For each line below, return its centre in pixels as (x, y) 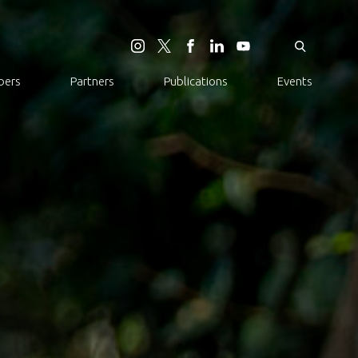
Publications (196, 81)
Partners (92, 81)
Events (295, 81)
